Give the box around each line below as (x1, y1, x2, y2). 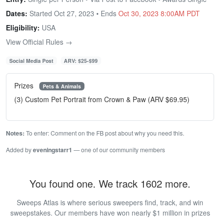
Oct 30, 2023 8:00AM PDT (118, 8, 200, 18)
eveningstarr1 (33, 145, 72, 155)
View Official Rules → (6, 36, 72, 47)
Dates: (6, 8, 27, 18)
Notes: (6, 129, 25, 138)
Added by (6, 145, 33, 154)
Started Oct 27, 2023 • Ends (27, 8, 118, 18)
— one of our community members (72, 145, 165, 154)
